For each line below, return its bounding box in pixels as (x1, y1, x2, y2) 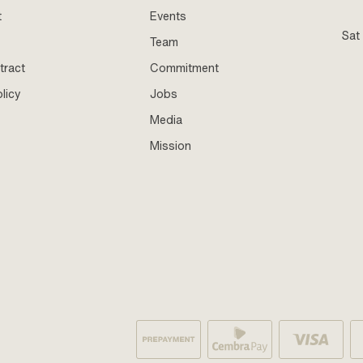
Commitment (150, 59, 220, 76)
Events (150, 7, 187, 24)
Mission (150, 137, 192, 154)
